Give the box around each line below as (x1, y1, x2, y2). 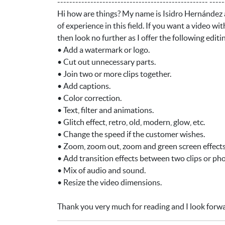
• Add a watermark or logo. (57, 45, 150, 55)
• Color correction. (57, 93, 122, 103)
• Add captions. (57, 81, 110, 91)
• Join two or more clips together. (57, 69, 171, 79)
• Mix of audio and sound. (57, 166, 146, 175)
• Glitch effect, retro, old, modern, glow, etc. (57, 118, 205, 127)
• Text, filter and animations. (57, 105, 154, 115)
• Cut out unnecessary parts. (57, 57, 156, 67)
